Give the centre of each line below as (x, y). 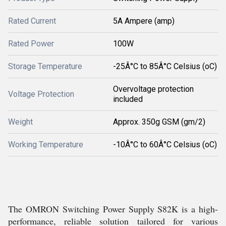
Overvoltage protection (153, 89)
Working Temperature (46, 145)
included (128, 99)
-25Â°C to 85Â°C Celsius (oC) (165, 66)
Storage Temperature (45, 66)
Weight (20, 122)
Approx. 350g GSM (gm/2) (159, 122)
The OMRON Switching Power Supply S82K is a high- (113, 209)
